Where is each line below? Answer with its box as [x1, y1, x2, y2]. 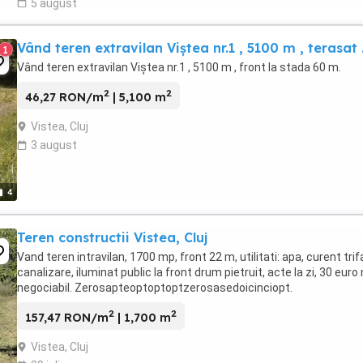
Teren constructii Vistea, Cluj [17, 228, 207, 246]
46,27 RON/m [25, 90, 104, 105]
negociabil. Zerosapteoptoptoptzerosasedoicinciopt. [17, 280, 293, 294]
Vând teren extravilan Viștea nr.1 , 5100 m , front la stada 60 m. [17, 60, 341, 74]
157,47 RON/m [25, 310, 109, 326]
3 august [31, 139, 77, 152]
